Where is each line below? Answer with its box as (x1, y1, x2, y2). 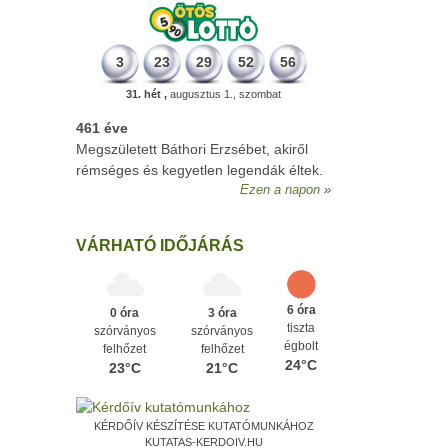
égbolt (284, 339, 318, 353)
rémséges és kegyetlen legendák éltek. (76, 162, 323, 178)
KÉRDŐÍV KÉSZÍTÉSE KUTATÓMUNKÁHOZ (93, 419, 314, 432)
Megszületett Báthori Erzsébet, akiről (76, 141, 308, 157)
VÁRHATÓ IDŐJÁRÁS (76, 237, 244, 254)
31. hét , (126, 88, 167, 100)
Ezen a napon (240, 183, 320, 197)
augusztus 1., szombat (167, 88, 281, 100)
